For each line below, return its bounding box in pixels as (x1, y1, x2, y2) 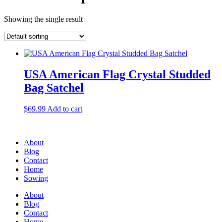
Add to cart (47, 104, 82, 113)
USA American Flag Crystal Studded (24, 67, 211, 81)
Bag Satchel (24, 81, 84, 94)
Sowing (24, 173, 48, 182)
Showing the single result (4, 14, 83, 23)
